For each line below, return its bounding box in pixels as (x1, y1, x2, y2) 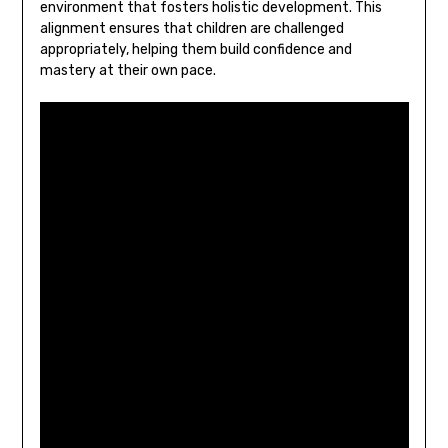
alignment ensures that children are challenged (39, 19, 344, 37)
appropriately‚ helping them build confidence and (39, 40, 352, 58)
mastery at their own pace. (39, 61, 216, 79)
